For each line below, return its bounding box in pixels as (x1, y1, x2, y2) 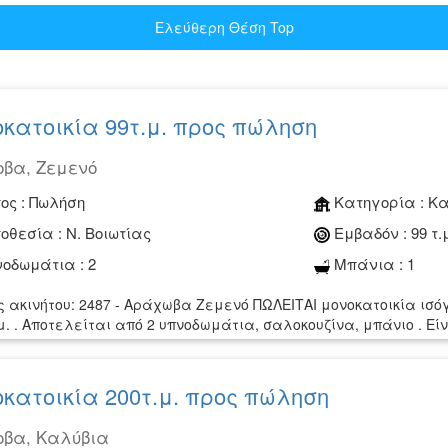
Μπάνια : (330, 253, 404, 275)
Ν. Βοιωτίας (66, 222, 151, 244)
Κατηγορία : (334, 191, 425, 213)
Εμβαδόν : (334, 222, 408, 244)
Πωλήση (29, 191, 85, 213)
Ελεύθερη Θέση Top (154, 17, 294, 38)
